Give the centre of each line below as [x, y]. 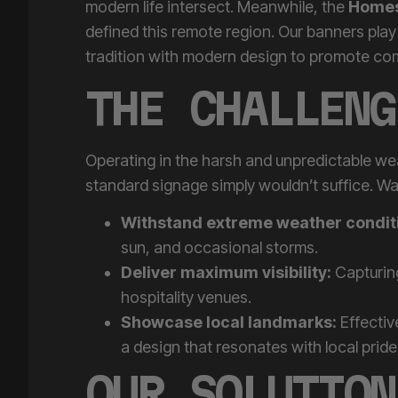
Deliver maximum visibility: [226, 251]
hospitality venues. [186, 276]
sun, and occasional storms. [219, 227]
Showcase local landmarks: [229, 301]
